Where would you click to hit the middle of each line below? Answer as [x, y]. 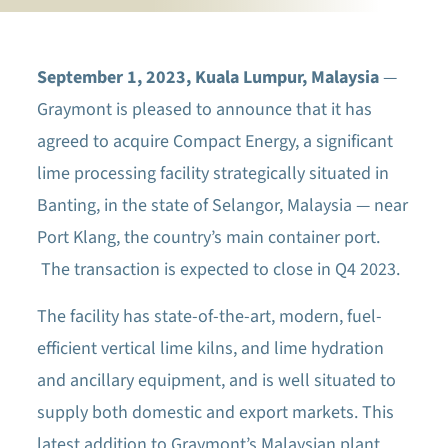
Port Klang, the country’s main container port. [208, 237]
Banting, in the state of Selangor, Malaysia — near [222, 205]
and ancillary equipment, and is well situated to [216, 380]
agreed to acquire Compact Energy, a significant [214, 141]
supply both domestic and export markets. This [215, 412]
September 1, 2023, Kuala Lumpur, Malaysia [207, 77]
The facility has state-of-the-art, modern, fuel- [209, 316]
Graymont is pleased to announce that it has [204, 109]
